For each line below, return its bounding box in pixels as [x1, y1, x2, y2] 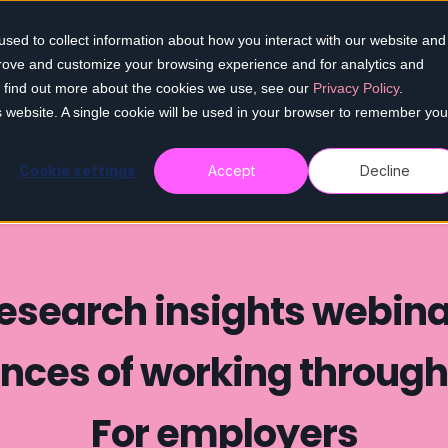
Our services [211, 37, 318, 59]
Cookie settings [18, 162, 136, 180]
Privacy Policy [313, 80, 399, 96]
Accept [207, 162, 255, 180]
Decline [360, 162, 410, 180]
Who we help [317, 37, 426, 59]
